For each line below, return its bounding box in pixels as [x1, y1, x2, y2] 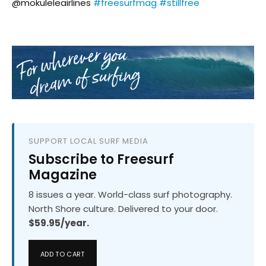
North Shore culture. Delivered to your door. [28, 202, 218, 215]
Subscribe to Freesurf [28, 150, 174, 169]
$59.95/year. [28, 216, 89, 229]
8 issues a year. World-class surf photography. [28, 188, 232, 201]
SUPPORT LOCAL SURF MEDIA [28, 135, 148, 147]
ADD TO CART [40, 249, 85, 259]
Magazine [28, 165, 97, 184]
